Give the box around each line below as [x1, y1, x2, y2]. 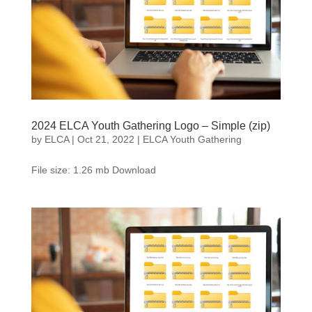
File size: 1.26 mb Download [31, 164, 156, 175]
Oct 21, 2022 [77, 133, 134, 145]
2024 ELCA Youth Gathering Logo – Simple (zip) [31, 119, 270, 132]
